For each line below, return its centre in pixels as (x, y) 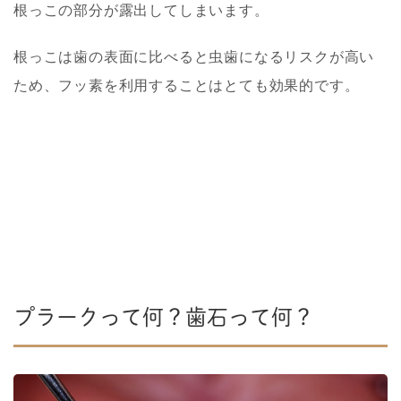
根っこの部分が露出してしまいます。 (141, 10)
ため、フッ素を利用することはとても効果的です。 (187, 85)
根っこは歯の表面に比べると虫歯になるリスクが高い (194, 56)
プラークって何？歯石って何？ (164, 316)
